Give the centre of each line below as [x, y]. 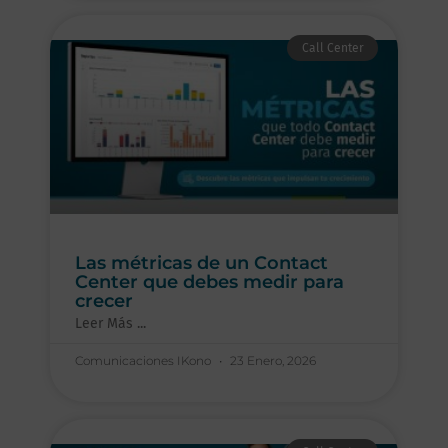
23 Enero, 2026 [271, 360]
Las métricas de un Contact [201, 262]
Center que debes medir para [209, 281]
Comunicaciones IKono [144, 360]
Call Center [332, 48]
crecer [104, 300]
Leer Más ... [110, 323]
